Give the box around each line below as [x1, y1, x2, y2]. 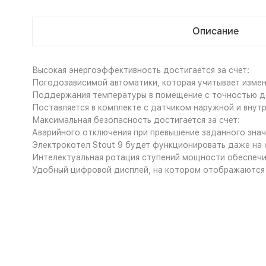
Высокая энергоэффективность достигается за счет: [31, 65, 249, 75]
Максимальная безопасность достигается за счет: [31, 115, 240, 125]
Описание [192, 26, 239, 37]
